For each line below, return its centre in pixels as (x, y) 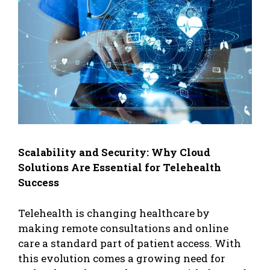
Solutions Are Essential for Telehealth (120, 168)
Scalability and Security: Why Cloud (114, 152)
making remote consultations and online (123, 228)
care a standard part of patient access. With (130, 243)
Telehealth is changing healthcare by (114, 213)
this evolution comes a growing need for (122, 258)
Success (39, 183)
